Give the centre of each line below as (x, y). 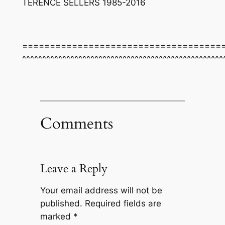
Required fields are (123, 204)
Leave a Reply (74, 169)
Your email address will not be (101, 191)
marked (57, 217)
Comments (76, 123)
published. (61, 204)
